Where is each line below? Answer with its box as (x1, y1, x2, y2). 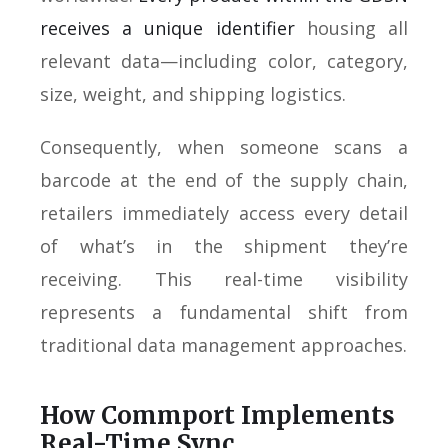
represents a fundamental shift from (40, 299, 408, 324)
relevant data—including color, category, (40, 48, 408, 73)
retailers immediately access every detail (40, 200, 408, 225)
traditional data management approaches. (40, 332, 407, 357)
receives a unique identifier (40, 15, 295, 40)
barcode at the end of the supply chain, (40, 167, 408, 192)
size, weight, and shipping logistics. (40, 81, 346, 106)
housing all (294, 15, 409, 40)
